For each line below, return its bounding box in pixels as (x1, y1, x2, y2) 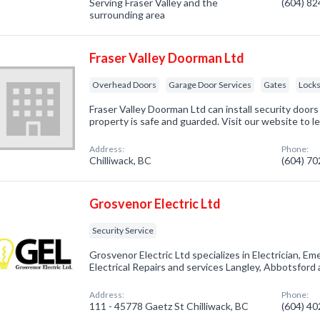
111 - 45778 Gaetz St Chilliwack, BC (89, 300, 249, 312)
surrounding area (89, 9, 166, 21)
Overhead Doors (92, 79, 157, 90)
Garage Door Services (169, 79, 252, 90)
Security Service (92, 225, 154, 236)
